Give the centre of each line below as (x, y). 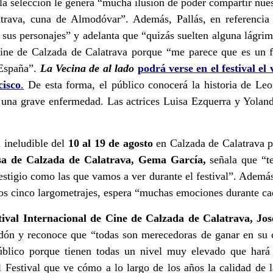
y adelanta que (108, 35)
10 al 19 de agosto (110, 143)
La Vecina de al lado (87, 68)
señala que (234, 159)
